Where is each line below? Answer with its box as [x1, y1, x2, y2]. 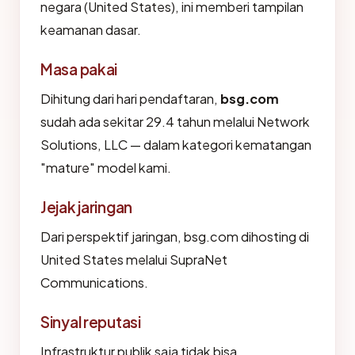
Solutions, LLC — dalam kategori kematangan [40, 136, 311, 153]
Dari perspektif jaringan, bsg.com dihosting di [40, 228, 309, 245]
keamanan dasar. [40, 21, 141, 38]
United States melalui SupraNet [40, 251, 227, 268]
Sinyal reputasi [40, 312, 141, 331]
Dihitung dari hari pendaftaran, [40, 90, 220, 107]
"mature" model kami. [40, 159, 171, 176]
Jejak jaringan [40, 197, 133, 216]
